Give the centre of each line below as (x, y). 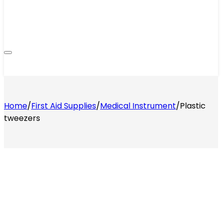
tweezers (22, 118)
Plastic (193, 106)
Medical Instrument (138, 106)
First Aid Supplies (64, 106)
